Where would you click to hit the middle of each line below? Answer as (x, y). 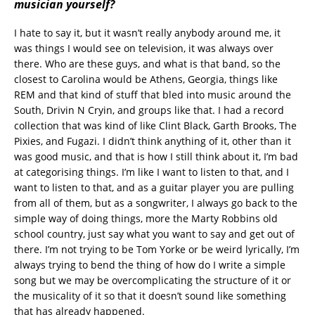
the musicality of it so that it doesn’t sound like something (150, 295)
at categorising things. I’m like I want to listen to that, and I (152, 172)
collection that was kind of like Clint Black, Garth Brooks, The (155, 125)
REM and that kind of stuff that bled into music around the (153, 94)
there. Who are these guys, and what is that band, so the (147, 63)
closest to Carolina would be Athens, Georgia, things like (146, 79)
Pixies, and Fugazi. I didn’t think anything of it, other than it (153, 141)
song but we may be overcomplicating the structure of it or (153, 280)
